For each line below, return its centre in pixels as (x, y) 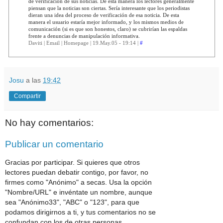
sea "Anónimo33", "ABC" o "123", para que (72, 202)
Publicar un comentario (54, 144)
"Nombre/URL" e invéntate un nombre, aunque (79, 192)
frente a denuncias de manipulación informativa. (84, 36)
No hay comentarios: (49, 122)
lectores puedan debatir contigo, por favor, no (77, 172)
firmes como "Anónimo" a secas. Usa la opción (78, 182)
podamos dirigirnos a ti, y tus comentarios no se (80, 212)
